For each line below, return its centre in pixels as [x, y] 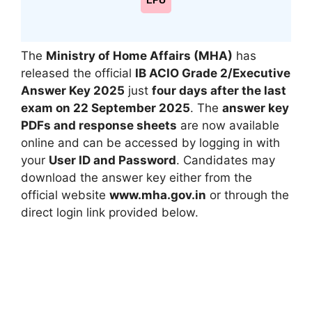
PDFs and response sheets [99, 125]
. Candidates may [226, 160]
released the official [78, 73]
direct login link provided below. [110, 212]
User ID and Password [112, 160]
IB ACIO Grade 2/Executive [213, 73]
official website [65, 195]
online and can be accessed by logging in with [150, 142]
